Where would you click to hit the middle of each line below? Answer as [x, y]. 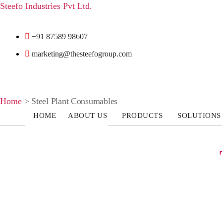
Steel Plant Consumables [74, 101]
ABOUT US [87, 115]
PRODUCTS [142, 115]
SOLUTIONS [199, 115]
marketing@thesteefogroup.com [82, 54]
